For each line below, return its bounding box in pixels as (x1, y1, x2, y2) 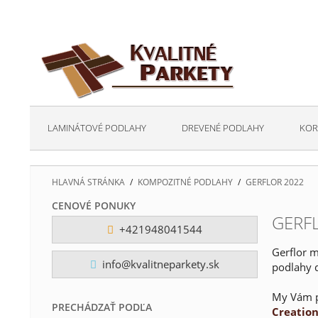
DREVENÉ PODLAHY (182, 121, 264, 134)
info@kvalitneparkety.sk (99, 257, 219, 271)
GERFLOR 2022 (246, 175, 304, 188)
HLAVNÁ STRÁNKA (52, 175, 125, 188)
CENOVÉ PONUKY (52, 198, 136, 212)
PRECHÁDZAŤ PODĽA (52, 300, 152, 314)
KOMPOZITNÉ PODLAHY (138, 175, 233, 188)
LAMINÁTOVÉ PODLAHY (48, 121, 146, 134)
